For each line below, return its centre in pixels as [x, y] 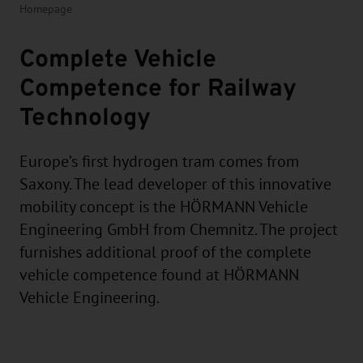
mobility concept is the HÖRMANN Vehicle [164, 207]
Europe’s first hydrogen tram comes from [159, 162]
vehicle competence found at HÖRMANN [159, 275]
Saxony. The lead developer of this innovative [175, 184]
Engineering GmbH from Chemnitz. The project [179, 230]
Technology [85, 116]
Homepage [46, 9]
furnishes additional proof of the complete [165, 252]
